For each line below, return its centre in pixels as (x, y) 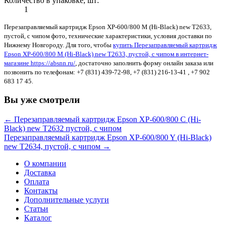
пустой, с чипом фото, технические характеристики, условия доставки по (108, 36)
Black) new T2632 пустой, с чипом (63, 129)
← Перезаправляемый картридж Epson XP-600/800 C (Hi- (102, 120)
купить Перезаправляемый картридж (165, 45)
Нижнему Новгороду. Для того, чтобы (59, 45)
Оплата (37, 182)
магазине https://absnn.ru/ (40, 63)
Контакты (41, 191)
